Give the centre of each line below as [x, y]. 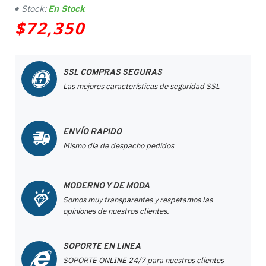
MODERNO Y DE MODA [106, 186]
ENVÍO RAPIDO [92, 132]
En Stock [66, 9]
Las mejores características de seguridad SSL [141, 86]
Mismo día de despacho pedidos [118, 145]
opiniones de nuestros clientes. [116, 211]
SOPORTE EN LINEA [102, 247]
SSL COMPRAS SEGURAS [113, 72]
